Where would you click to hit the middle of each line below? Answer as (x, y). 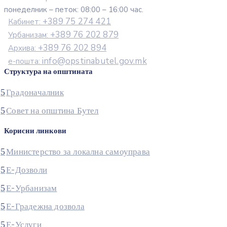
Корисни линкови (35, 131)
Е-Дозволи (27, 170)
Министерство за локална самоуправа (78, 152)
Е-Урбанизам (32, 188)
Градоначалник (35, 92)
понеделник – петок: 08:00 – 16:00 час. (74, 10)
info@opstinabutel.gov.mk (94, 61)
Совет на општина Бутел (52, 111)
